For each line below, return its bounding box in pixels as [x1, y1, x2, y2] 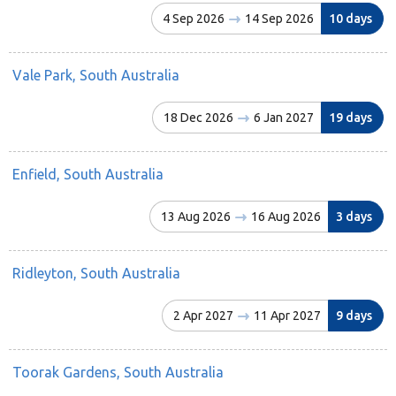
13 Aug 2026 [161, 209, 233, 224]
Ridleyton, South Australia [12, 264, 180, 281]
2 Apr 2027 [173, 308, 236, 323]
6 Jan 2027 [251, 110, 314, 125]
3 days [336, 209, 372, 224]
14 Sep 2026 [242, 11, 314, 26]
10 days [329, 11, 372, 26]
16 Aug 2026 [248, 209, 321, 224]
